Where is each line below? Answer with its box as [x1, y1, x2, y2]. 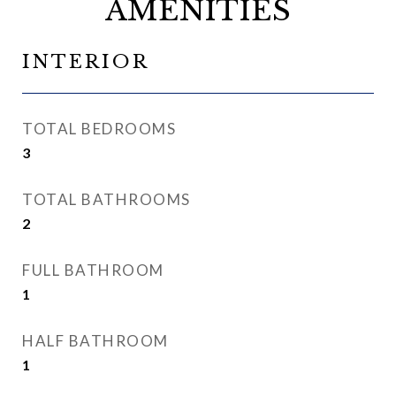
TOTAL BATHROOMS [22, 190, 191, 209]
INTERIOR [22, 50, 149, 73]
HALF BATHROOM [22, 331, 169, 350]
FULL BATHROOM [22, 261, 164, 279]
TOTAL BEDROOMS [22, 119, 176, 138]
